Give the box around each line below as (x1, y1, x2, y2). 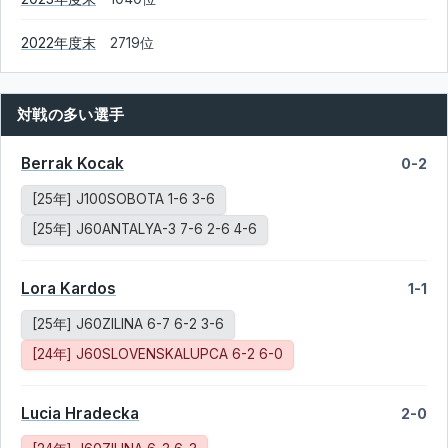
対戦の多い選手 (17, 105, 125, 124)
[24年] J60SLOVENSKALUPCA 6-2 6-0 (32, 346, 283, 362)
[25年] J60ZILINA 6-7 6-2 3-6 (32, 316, 224, 332)
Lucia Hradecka (21, 404, 139, 423)
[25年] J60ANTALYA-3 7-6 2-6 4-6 (32, 221, 257, 237)
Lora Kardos (21, 279, 116, 298)
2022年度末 (21, 35, 96, 51)
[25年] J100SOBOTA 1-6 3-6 (32, 191, 215, 207)
